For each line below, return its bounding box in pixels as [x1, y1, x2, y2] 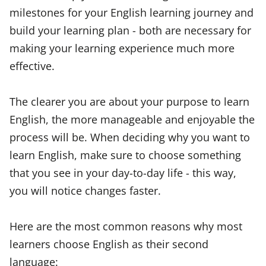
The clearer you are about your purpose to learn [9, 94, 249, 109]
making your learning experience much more [9, 40, 235, 55]
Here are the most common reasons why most [9, 218, 242, 234]
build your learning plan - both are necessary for [9, 22, 251, 37]
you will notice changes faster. [9, 183, 161, 198]
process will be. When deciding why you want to [9, 129, 250, 145]
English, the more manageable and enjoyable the [9, 112, 255, 127]
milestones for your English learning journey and [9, 4, 254, 20]
